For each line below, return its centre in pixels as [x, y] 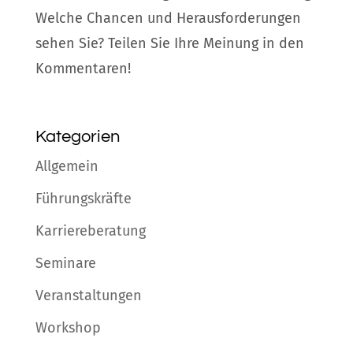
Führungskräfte [83, 199]
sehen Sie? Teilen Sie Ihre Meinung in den [169, 44]
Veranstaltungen [88, 296]
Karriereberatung [90, 231]
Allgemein [67, 167]
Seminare [65, 264]
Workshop [68, 328]
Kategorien [77, 137]
